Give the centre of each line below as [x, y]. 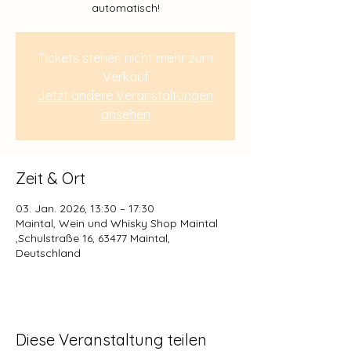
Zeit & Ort [51, 178]
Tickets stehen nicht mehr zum [125, 58]
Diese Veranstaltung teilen [111, 339]
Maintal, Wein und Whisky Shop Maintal [117, 223]
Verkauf [125, 76]
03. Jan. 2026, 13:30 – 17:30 [85, 208]
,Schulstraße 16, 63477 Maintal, [93, 238]
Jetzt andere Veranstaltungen [125, 95]
